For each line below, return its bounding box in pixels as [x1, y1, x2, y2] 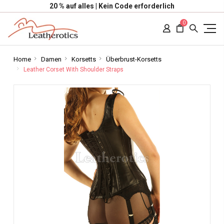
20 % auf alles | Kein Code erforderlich [49, 2, 174, 10]
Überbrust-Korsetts [105, 55, 161, 63]
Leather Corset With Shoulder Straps [23, 66, 123, 73]
